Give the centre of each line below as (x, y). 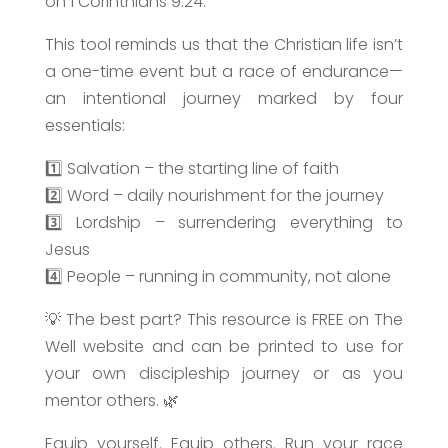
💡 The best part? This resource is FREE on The (224, 320)
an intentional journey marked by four (224, 99)
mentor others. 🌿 (111, 401)
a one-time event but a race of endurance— (224, 72)
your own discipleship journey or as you (224, 374)
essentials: (84, 126)
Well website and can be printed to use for (224, 347)
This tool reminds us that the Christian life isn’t (224, 45)
